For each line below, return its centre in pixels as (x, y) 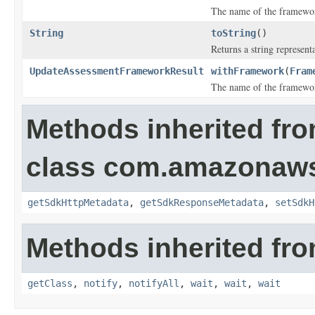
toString (233, 33)
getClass (50, 283)
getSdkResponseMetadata (202, 202)
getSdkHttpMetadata (78, 202)
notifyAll (154, 283)
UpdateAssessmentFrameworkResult (117, 71)
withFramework (247, 71)
